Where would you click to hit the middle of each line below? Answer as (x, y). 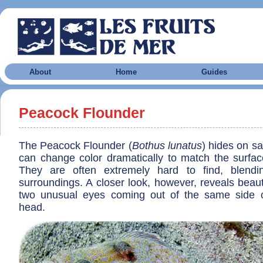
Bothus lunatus (167, 146)
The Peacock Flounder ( (75, 146)
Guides (214, 72)
